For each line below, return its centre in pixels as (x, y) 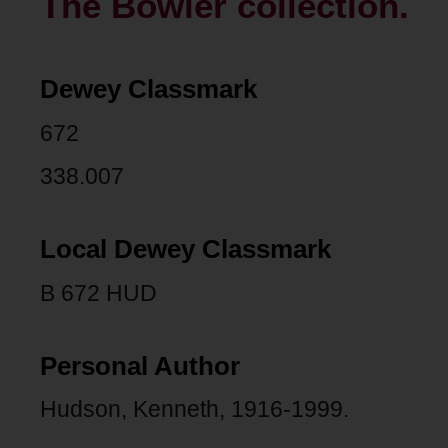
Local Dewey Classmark (185, 249)
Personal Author (140, 365)
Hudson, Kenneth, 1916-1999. (194, 409)
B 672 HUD (98, 292)
